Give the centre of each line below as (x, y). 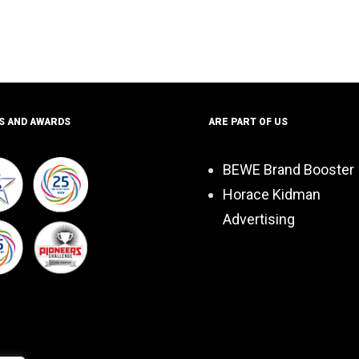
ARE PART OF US (248, 122)
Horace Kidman (272, 194)
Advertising (259, 219)
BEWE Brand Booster (288, 169)
